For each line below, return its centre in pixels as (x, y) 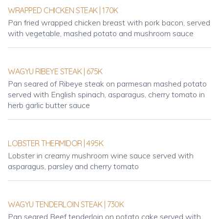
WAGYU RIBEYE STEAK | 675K (55, 71)
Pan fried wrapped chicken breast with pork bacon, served (109, 22)
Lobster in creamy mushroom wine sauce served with (101, 155)
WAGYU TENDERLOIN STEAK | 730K (66, 204)
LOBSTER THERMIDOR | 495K (56, 143)
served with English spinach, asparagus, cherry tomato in (106, 94)
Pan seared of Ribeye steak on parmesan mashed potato (107, 84)
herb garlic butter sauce (49, 105)
